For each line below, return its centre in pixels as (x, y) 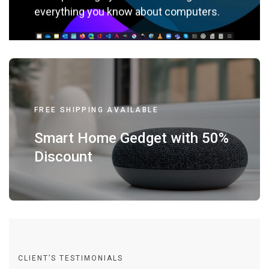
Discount (63, 156)
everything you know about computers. (127, 11)
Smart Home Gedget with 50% (131, 138)
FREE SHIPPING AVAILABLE (96, 110)
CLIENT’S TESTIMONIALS (71, 258)
